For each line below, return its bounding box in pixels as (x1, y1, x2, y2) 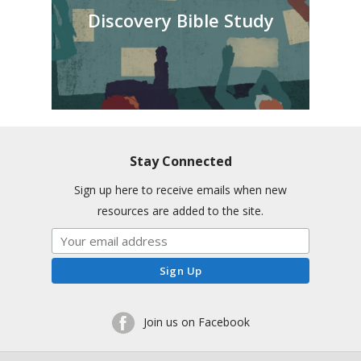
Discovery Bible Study (87, 7, 274, 32)
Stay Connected (129, 152, 232, 171)
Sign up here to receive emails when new (74, 182, 287, 198)
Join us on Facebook (143, 313, 250, 330)
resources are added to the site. (98, 203, 263, 219)
